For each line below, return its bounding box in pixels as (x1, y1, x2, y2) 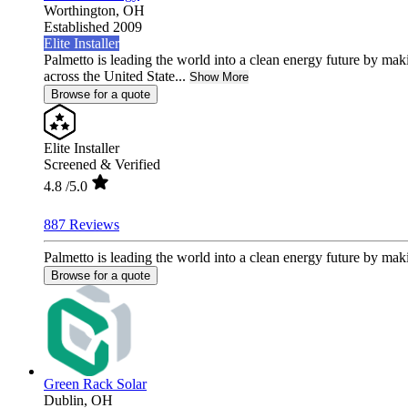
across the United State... (44, 67, 186, 84)
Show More (189, 69, 249, 84)
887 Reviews (44, 216, 119, 232)
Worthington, (44, 2, 123, 18)
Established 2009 (44, 18, 142, 35)
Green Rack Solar (44, 375, 147, 392)
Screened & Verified (44, 156, 160, 172)
